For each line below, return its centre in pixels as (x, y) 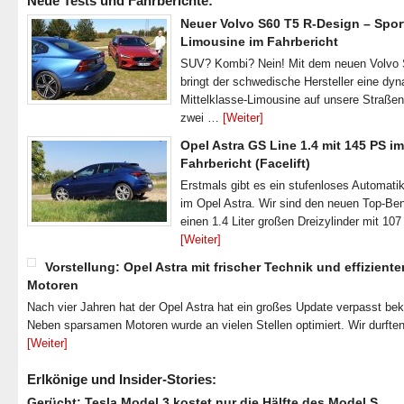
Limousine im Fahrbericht (259, 41)
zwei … (202, 118)
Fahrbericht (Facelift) (245, 163)
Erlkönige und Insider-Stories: (122, 379)
